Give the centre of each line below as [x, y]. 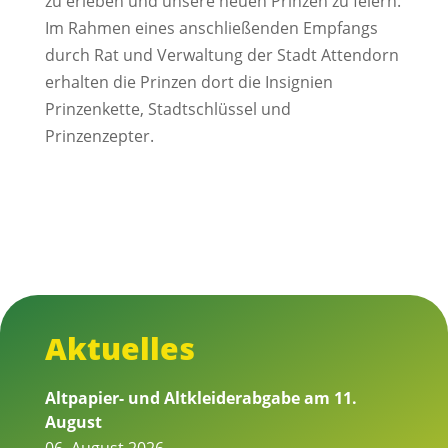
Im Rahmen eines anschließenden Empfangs [211, 27]
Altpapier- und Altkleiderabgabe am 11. [200, 397]
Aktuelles [119, 348]
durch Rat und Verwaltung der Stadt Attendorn [221, 54]
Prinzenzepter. [99, 135]
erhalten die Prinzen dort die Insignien [188, 81]
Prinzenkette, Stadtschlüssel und [167, 108]
